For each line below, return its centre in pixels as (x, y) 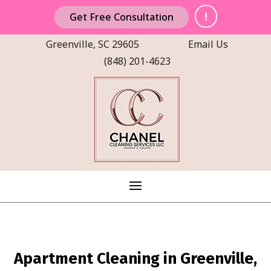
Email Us (208, 44)
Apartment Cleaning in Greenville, (135, 259)
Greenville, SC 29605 (93, 44)
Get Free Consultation (121, 17)
